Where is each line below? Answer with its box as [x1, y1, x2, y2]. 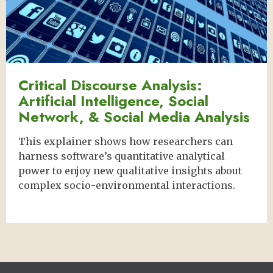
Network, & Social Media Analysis [18, 106, 250, 128]
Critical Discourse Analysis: [18, 74, 202, 96]
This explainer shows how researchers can [18, 135, 233, 148]
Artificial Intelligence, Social [18, 90, 208, 112]
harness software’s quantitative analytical [18, 150, 225, 163]
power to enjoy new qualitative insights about [18, 165, 242, 177]
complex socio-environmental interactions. [18, 179, 235, 192]
